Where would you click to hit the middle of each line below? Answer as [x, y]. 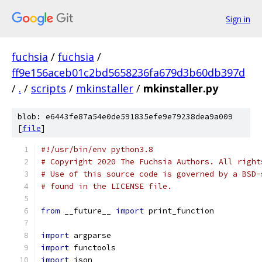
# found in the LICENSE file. [106, 186]
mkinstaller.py [181, 88]
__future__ [88, 211]
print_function [179, 211]
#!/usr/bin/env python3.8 [97, 149]
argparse [90, 235]
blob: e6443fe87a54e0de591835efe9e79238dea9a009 [125, 117]
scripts [49, 88]
